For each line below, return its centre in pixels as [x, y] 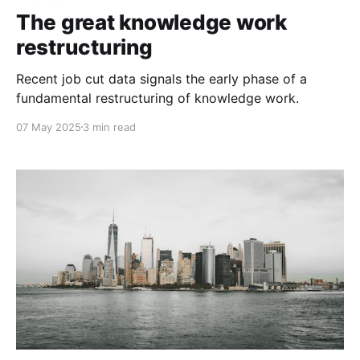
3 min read [109, 127]
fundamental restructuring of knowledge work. [157, 98]
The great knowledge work [151, 22]
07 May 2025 [49, 127]
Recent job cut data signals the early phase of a [162, 78]
